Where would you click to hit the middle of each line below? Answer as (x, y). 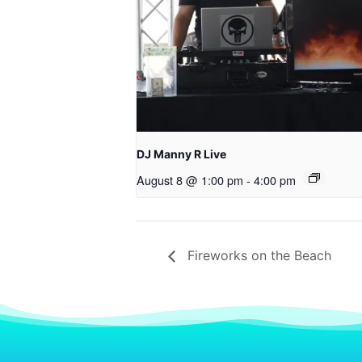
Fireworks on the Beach (257, 256)
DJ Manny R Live (181, 154)
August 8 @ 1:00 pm (190, 180)
